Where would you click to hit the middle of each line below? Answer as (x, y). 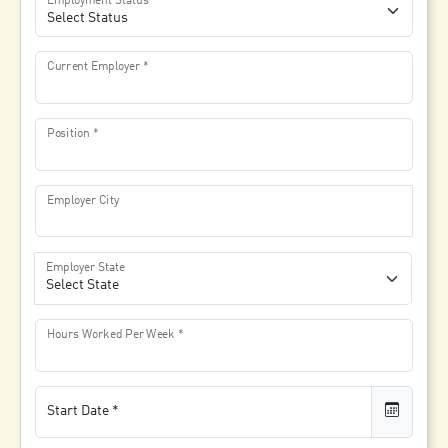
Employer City (83, 200)
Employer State (86, 267)
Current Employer (94, 66)
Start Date (77, 411)
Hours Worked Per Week (111, 334)
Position (69, 133)
